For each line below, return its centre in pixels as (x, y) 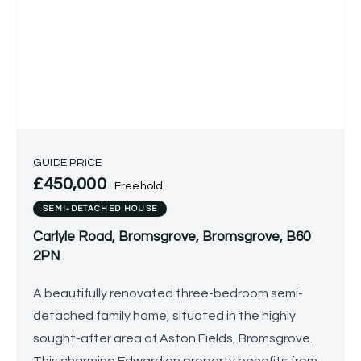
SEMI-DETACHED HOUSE (100, 209)
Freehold (139, 186)
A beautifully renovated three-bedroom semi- (168, 293)
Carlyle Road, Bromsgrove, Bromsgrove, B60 (172, 237)
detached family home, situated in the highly (164, 316)
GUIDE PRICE (68, 163)
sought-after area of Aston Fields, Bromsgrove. (173, 338)
